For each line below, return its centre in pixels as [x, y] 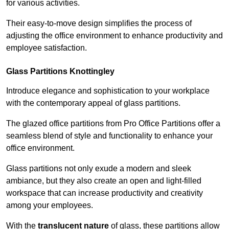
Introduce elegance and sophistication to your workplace [108, 91]
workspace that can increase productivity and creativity [105, 193]
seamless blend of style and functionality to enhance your [109, 136]
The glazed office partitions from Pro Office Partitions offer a [113, 124]
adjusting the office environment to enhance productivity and [114, 36]
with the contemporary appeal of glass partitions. [94, 103]
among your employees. [51, 205]
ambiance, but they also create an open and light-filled [104, 181]
